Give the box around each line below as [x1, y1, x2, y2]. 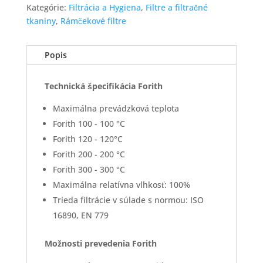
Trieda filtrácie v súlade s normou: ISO [52, 194, 204, 206]
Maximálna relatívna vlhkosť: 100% [52, 179, 190, 191]
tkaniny [26, 15, 56, 27]
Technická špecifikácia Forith [44, 80, 163, 92]
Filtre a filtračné [145, 2, 208, 14]
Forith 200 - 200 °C [52, 149, 125, 160]
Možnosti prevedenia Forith [44, 238, 157, 249]
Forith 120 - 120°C [52, 133, 123, 145]
